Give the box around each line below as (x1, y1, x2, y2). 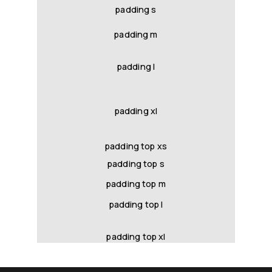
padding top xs (104, 140, 167, 152)
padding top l (109, 198, 163, 210)
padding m (114, 29, 158, 40)
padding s (115, 3, 157, 15)
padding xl (114, 105, 158, 117)
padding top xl (106, 230, 166, 242)
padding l (117, 61, 155, 73)
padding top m (106, 178, 166, 190)
